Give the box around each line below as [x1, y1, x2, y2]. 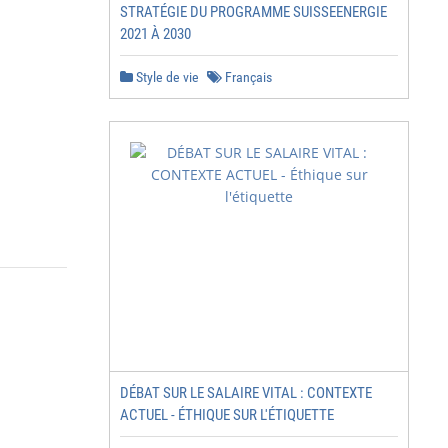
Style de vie [133, 69, 199, 85]
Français [222, 69, 272, 85]
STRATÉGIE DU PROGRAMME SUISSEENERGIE [120, 3, 387, 21]
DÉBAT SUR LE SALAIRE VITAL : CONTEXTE [120, 384, 372, 402]
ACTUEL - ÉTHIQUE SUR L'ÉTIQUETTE [120, 406, 334, 424]
